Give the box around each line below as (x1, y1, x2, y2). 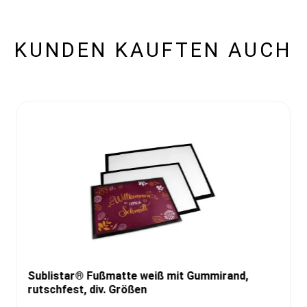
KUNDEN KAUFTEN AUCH (14, 38, 293, 62)
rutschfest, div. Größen (27, 282, 147, 296)
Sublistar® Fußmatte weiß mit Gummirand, (27, 269, 249, 282)
